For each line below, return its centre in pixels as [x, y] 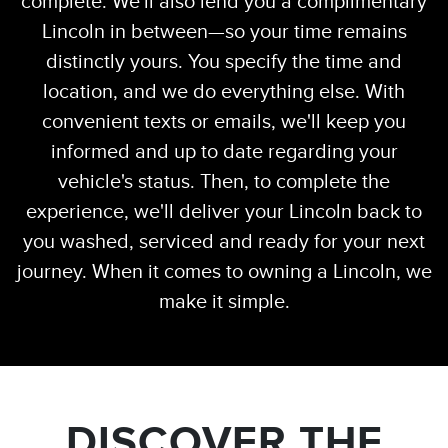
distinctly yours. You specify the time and [224, 61]
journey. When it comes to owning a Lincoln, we [224, 271]
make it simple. [224, 301]
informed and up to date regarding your [224, 151]
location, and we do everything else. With [224, 91]
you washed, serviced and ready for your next [224, 241]
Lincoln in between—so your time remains [224, 31]
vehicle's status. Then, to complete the [224, 181]
